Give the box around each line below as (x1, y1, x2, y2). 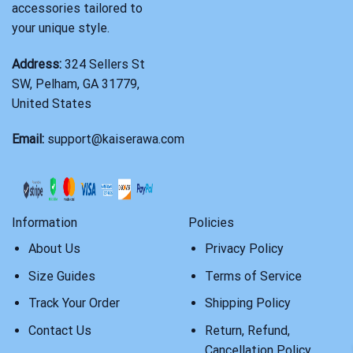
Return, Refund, (204, 322, 290, 338)
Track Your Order (28, 295, 120, 311)
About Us (28, 241, 80, 257)
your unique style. (12, 20, 110, 35)
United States (12, 95, 91, 111)
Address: (12, 56, 61, 72)
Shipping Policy (204, 295, 291, 311)
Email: (12, 132, 44, 147)
